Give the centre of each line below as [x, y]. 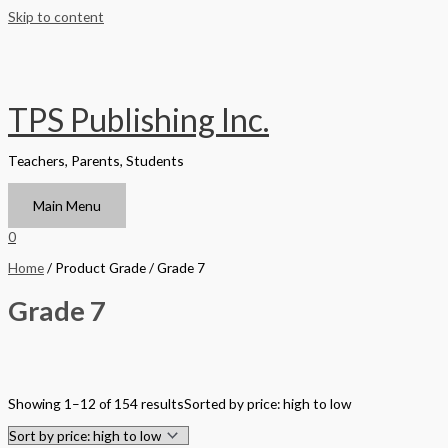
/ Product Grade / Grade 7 [124, 267]
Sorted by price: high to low [267, 404]
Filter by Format [62, 389]
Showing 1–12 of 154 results [96, 404]
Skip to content [56, 16]
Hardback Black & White [145, 426]
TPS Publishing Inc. [138, 119]
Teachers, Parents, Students [96, 161]
